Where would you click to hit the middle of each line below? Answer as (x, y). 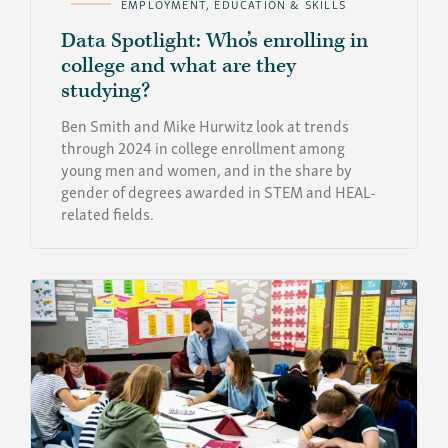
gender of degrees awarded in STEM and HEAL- (218, 190)
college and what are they (178, 65)
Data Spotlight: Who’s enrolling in (214, 40)
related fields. (107, 212)
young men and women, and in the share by (206, 168)
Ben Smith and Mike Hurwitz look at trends (205, 124)
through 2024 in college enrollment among (203, 146)
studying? (105, 90)
